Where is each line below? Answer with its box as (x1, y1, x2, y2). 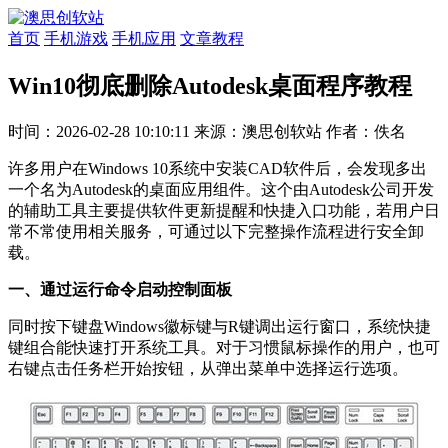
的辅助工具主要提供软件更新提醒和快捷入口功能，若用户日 (8, 201, 440, 219)
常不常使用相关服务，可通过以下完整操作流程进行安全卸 (8, 222, 424, 240)
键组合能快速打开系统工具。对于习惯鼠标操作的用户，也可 (8, 338, 440, 356)
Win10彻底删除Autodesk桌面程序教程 (8, 72, 412, 99)
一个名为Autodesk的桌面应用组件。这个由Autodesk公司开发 (8, 180, 434, 198)
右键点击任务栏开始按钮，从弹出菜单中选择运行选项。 (8, 359, 408, 377)
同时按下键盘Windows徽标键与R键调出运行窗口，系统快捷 (8, 317, 431, 335)
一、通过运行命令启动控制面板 (8, 280, 232, 298)
